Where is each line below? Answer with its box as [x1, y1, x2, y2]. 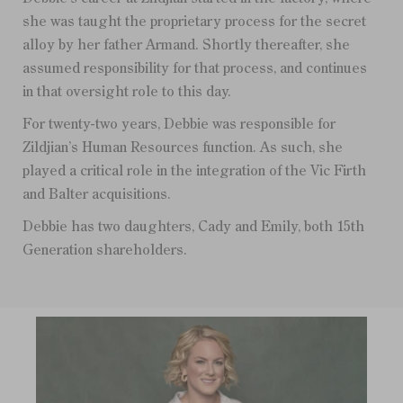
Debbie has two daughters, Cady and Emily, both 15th [22, 220, 364, 236]
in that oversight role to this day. [22, 85, 231, 101]
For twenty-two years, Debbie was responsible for [22, 118, 336, 133]
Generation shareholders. [22, 244, 187, 259]
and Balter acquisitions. [22, 188, 171, 203]
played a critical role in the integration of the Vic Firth [22, 165, 366, 180]
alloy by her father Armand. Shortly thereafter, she [22, 39, 350, 54]
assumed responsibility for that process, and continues [22, 62, 367, 77]
